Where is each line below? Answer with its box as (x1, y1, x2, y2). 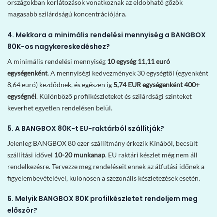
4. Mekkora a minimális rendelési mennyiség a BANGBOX (7, 30, 206, 40)
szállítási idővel (7, 150, 54, 159)
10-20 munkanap (54, 150, 105, 159)
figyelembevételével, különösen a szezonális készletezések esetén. (7, 173, 200, 182)
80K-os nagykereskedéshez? (7, 41, 110, 51)
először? (7, 205, 37, 215)
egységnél (7, 92, 36, 100)
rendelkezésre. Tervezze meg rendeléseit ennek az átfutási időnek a (7, 162, 204, 170)
